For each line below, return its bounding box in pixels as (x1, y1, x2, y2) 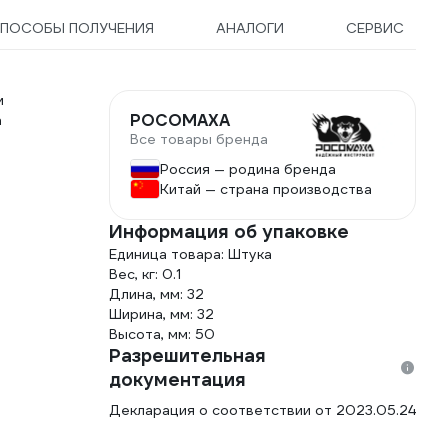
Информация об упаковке (109, 220, 349, 243)
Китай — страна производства (160, 180, 372, 198)
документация (109, 368, 246, 391)
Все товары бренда (130, 130, 268, 148)
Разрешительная (109, 344, 266, 367)
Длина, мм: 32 (109, 285, 204, 303)
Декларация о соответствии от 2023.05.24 (109, 401, 416, 419)
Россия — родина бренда (160, 160, 336, 178)
